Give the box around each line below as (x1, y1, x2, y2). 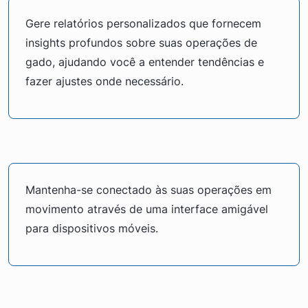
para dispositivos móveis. (25, 221, 158, 235)
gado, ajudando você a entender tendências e (25, 54, 264, 69)
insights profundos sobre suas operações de (25, 35, 257, 49)
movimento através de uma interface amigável (25, 201, 268, 216)
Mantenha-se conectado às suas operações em (25, 182, 272, 197)
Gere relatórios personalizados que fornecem (25, 16, 261, 30)
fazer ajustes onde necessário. (25, 74, 184, 88)
